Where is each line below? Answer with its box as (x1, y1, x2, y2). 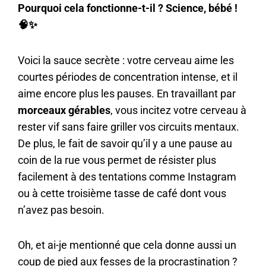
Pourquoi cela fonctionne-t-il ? (18, 2, 163, 15)
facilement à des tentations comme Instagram (18, 170, 236, 183)
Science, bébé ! (166, 2, 237, 15)
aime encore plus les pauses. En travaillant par (18, 87, 236, 100)
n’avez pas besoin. (18, 203, 104, 216)
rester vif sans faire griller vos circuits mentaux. (18, 120, 239, 133)
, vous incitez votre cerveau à (110, 103, 246, 116)
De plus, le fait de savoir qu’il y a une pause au (18, 137, 232, 150)
